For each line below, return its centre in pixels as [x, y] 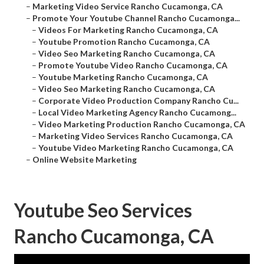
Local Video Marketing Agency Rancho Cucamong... [137, 113]
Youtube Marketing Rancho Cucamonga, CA [123, 77]
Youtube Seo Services [103, 210]
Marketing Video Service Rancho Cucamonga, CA [128, 6]
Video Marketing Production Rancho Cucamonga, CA [142, 124]
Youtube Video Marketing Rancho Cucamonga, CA [136, 148]
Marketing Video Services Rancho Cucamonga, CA [136, 136]
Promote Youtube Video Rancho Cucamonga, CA [133, 65]
